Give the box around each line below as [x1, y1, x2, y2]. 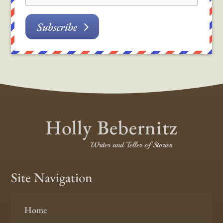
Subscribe [36, 19, 77, 34]
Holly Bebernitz [45, 114, 178, 141]
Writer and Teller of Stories [91, 140, 172, 150]
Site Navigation [11, 169, 93, 187]
